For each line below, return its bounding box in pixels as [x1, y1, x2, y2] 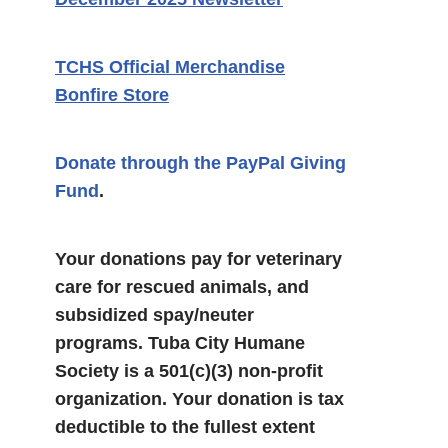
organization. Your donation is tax [55, 389, 344, 409]
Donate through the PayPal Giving [55, 153, 346, 173]
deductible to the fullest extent [55, 417, 315, 437]
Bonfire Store [55, 85, 169, 105]
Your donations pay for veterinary [55, 249, 342, 269]
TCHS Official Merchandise [55, 57, 285, 77]
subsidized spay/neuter [55, 305, 254, 325]
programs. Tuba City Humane [55, 333, 305, 353]
